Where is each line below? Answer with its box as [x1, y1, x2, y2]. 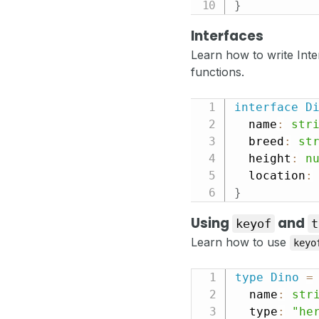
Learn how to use [191, 235, 290, 250]
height [234, 152, 291, 166]
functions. [191, 65, 244, 80]
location [234, 169, 305, 183]
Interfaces [191, 26, 263, 46]
